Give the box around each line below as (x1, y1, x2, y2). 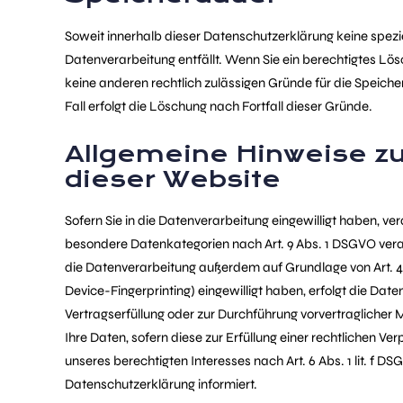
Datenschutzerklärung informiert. (65, 376, 257, 392)
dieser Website (65, 166, 281, 193)
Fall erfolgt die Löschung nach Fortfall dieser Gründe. (65, 98, 372, 114)
